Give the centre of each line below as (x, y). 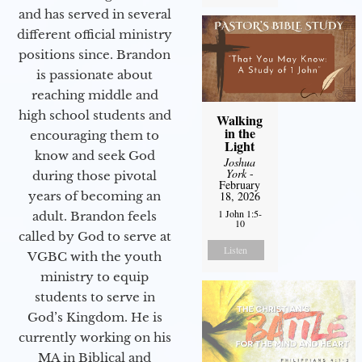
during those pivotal (95, 175)
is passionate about (95, 74)
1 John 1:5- (240, 214)
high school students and (95, 115)
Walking (240, 120)
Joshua (240, 162)
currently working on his (95, 337)
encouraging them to (95, 135)
